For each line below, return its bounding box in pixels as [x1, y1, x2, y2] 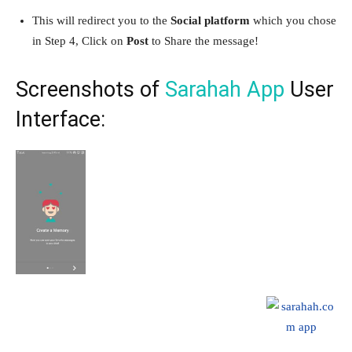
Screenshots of [16, 76, 165, 102]
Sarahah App [165, 76, 284, 102]
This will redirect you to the [32, 13, 170, 27]
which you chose [250, 13, 336, 27]
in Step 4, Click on [32, 34, 126, 47]
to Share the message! [148, 34, 258, 47]
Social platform [170, 13, 250, 27]
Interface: [16, 106, 105, 132]
